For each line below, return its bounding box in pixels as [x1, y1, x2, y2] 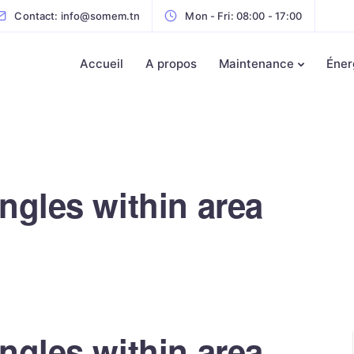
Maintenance [219, 56, 294, 71]
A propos [145, 56, 197, 71]
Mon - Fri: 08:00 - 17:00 [185, 9, 303, 22]
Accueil [80, 56, 123, 71]
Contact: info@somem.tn [14, 9, 141, 22]
